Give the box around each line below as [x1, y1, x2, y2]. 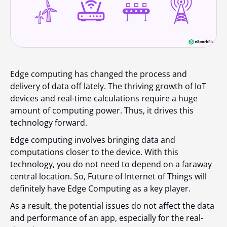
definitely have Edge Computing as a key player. [10, 183, 191, 195]
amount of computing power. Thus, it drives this [10, 105, 194, 117]
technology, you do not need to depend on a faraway [10, 159, 212, 170]
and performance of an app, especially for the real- [10, 212, 203, 224]
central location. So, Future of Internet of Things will [10, 171, 207, 182]
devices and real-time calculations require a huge [10, 93, 198, 104]
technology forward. [10, 117, 87, 129]
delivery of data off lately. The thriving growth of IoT [10, 81, 206, 92]
